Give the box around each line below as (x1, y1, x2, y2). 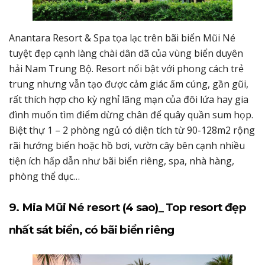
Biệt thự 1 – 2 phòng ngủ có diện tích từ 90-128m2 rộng (9, 123, 255, 137)
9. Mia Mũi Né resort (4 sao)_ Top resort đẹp (9, 200, 246, 214)
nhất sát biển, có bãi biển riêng (9, 222, 174, 237)
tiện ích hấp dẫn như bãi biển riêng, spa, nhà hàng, (9, 154, 234, 167)
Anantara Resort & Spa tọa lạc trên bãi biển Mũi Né (9, 31, 235, 44)
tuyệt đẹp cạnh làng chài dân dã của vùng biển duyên (9, 46, 243, 60)
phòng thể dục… (9, 169, 80, 183)
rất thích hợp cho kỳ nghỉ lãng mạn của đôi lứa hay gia (9, 92, 248, 106)
